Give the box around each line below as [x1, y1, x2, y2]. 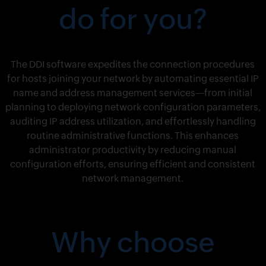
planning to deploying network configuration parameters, [5, 102, 261, 113]
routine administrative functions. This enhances [27, 130, 239, 142]
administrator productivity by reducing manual [29, 144, 237, 156]
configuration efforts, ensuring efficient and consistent [10, 159, 256, 170]
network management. [82, 173, 184, 185]
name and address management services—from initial [13, 87, 253, 99]
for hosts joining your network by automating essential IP [7, 73, 259, 85]
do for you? [58, 2, 207, 36]
